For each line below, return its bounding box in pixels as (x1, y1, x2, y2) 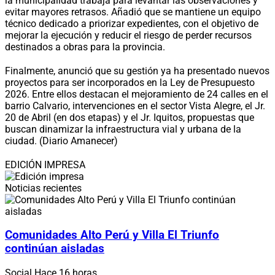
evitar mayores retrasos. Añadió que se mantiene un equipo (5, 6, 261, 18)
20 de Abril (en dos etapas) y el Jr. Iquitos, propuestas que (5, 111, 254, 123)
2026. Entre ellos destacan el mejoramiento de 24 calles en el (5, 88, 268, 100)
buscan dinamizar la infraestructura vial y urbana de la (5, 123, 241, 135)
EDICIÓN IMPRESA (5, 158, 85, 171)
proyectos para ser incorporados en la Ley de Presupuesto (5, 76, 255, 88)
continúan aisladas (5, 242, 104, 256)
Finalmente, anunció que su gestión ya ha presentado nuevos (5, 64, 269, 77)
